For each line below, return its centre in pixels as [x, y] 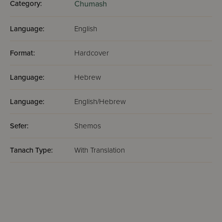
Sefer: [19, 126]
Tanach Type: [31, 150]
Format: [23, 53]
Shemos [88, 126]
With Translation [100, 150]
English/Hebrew [100, 102]
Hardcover [92, 53]
